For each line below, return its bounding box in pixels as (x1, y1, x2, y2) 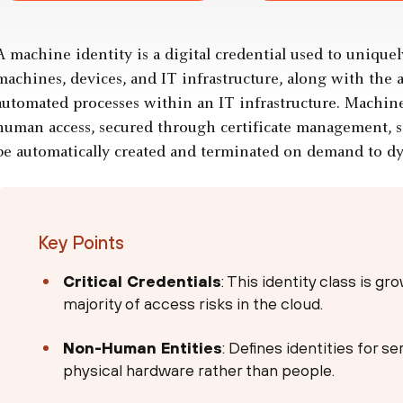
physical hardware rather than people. (63, 361, 336, 381)
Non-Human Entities (63, 338, 223, 358)
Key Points (37, 232, 124, 254)
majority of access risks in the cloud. (63, 294, 324, 314)
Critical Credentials (63, 272, 222, 291)
